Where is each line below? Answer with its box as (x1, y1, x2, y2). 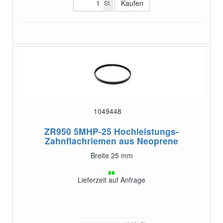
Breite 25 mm (90, 150, 133, 160)
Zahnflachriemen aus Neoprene (45, 134, 178, 147)
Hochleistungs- (114, 124, 179, 137)
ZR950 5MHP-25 (44, 124, 111, 137)
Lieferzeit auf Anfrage (78, 174, 145, 185)
